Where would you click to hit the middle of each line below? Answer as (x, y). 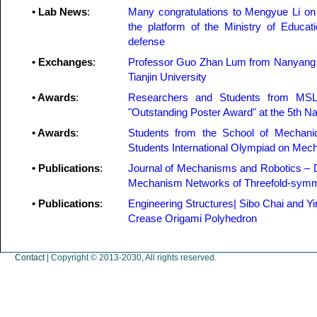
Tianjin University (167, 77)
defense (146, 41)
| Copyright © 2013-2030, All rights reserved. (131, 258)
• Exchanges (62, 62)
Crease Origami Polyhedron (192, 218)
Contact (30, 258)
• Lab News (59, 12)
